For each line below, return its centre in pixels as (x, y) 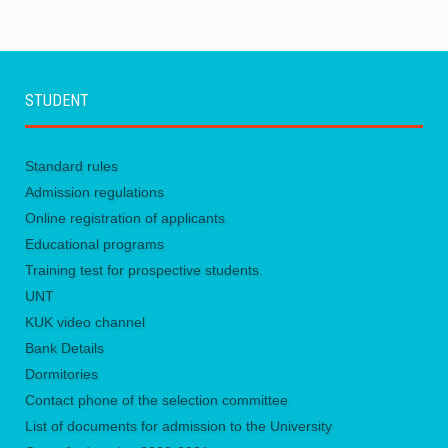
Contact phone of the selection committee (156, 399)
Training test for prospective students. (144, 269)
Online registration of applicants (125, 217)
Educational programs (94, 243)
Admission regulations (94, 191)
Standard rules (71, 165)
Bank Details (64, 347)
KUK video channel (85, 321)
